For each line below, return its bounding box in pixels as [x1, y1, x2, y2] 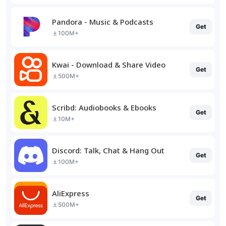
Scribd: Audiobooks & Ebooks [52, 102, 156, 112]
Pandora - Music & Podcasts [52, 16, 153, 27]
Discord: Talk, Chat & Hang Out [52, 145, 164, 155]
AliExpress [52, 188, 89, 198]
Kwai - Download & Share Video [52, 59, 165, 70]
